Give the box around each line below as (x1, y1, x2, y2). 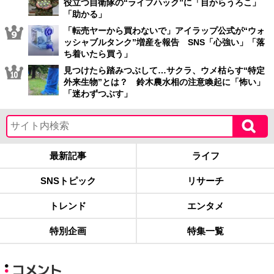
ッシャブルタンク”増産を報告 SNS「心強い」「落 (64, 37, 265, 47)
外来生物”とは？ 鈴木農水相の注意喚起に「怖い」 (64, 76, 265, 87)
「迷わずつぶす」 (64, 88, 132, 98)
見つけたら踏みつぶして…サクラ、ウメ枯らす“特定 (64, 65, 265, 75)
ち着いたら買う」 (64, 48, 132, 59)
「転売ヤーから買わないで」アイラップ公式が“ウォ (64, 25, 265, 35)
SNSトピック (40, 175, 96, 186)
